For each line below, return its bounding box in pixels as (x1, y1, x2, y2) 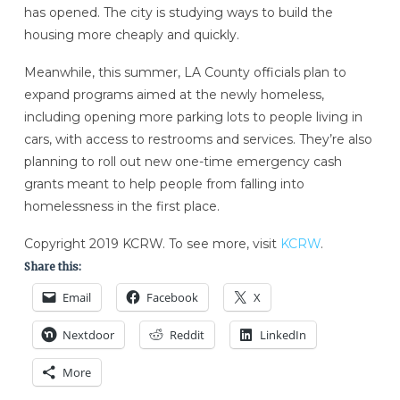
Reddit (169, 326, 204, 343)
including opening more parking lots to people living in (23, 109, 362, 126)
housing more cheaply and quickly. (23, 27, 239, 44)
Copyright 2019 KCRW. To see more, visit (23, 235, 280, 252)
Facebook (146, 288, 198, 305)
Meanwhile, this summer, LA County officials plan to (23, 64, 346, 81)
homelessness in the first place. (23, 198, 220, 215)
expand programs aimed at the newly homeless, (23, 87, 324, 104)
